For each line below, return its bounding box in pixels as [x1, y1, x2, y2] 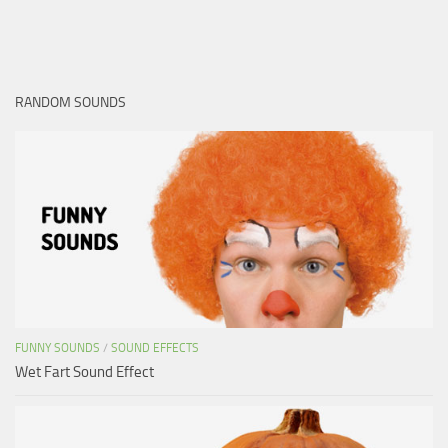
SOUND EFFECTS [111, 340, 199, 355]
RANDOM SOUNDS [15, 93, 126, 111]
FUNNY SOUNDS [15, 340, 100, 355]
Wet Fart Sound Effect [15, 362, 154, 381]
